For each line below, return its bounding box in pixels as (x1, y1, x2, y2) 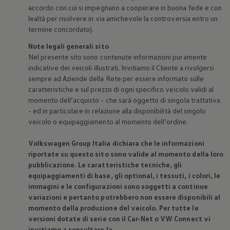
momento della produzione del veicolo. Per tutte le (28, 203, 199, 213)
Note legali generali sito (28, 42, 109, 51)
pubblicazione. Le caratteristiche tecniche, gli (28, 160, 182, 169)
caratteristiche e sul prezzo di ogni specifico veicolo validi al (28, 85, 214, 94)
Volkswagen (28, 139, 70, 148)
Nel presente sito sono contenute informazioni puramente (28, 52, 207, 62)
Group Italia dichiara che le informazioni (70, 139, 204, 148)
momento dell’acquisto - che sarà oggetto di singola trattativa (28, 95, 221, 105)
